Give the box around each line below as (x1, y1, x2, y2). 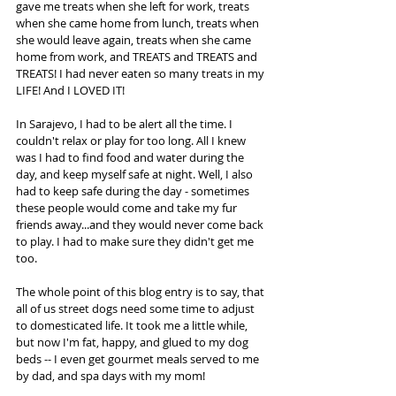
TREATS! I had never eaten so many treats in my (16, 65, 267, 81)
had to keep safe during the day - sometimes (16, 183, 252, 199)
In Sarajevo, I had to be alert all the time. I (16, 116, 235, 132)
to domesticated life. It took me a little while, (16, 317, 250, 333)
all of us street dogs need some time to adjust (16, 301, 257, 316)
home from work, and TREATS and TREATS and (16, 49, 260, 65)
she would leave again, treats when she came (16, 32, 254, 48)
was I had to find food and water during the (16, 149, 247, 165)
